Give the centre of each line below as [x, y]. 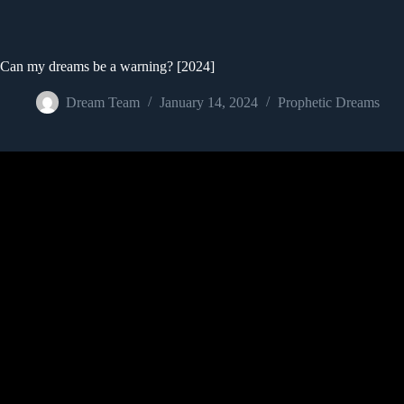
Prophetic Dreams [329, 103]
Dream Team [103, 103]
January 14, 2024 [209, 103]
